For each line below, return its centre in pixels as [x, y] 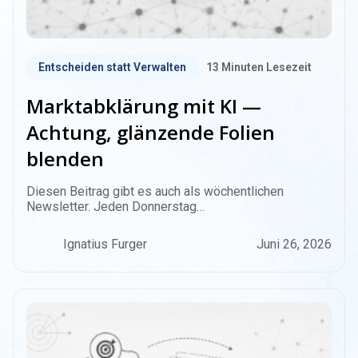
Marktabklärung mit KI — [144, 105]
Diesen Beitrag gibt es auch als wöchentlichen [155, 191]
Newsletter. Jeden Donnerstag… [115, 206]
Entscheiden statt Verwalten [112, 68]
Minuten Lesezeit [267, 68]
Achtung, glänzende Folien [151, 132]
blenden [65, 158]
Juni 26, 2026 [294, 244]
